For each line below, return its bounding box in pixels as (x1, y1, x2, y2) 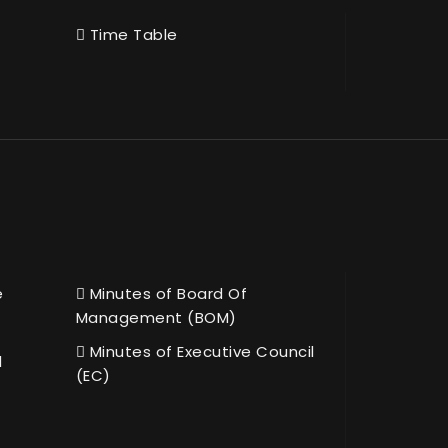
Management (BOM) (75, 306, 237, 328)
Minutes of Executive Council (85, 340, 315, 362)
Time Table (85, 23, 178, 45)
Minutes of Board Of (85, 282, 247, 304)
